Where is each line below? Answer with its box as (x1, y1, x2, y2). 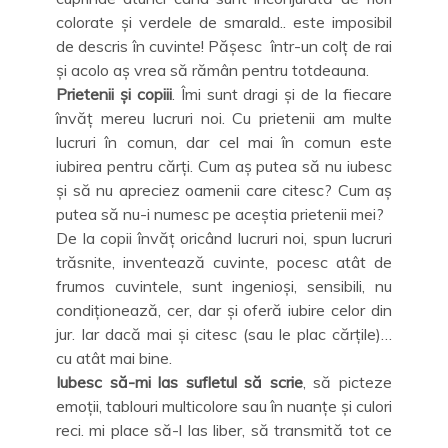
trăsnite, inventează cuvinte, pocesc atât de (56, 251, 392, 272)
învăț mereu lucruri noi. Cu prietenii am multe (56, 107, 392, 128)
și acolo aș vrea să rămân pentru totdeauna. (56, 59, 369, 80)
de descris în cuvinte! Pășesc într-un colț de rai (56, 35, 392, 56)
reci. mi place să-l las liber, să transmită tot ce (56, 419, 392, 440)
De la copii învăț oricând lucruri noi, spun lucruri (56, 227, 392, 248)
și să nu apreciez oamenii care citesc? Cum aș (56, 179, 392, 200)
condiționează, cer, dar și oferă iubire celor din (56, 299, 392, 320)
